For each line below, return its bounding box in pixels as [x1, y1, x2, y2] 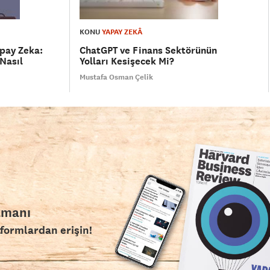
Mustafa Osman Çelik [80, 72, 154, 83]
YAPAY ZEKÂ [102, 27, 143, 37]
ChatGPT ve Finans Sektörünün [80, 44, 218, 57]
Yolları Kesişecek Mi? [80, 55, 175, 68]
